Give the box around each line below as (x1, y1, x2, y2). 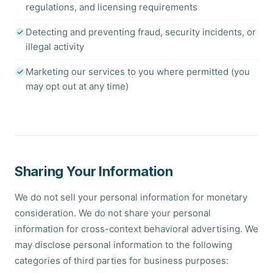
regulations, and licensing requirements (26, 1, 197, 13)
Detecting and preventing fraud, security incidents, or (26, 26, 256, 38)
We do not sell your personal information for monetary (15, 191, 247, 203)
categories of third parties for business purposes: (15, 255, 229, 266)
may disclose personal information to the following (15, 239, 232, 250)
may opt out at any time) (26, 80, 129, 92)
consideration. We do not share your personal (15, 207, 211, 219)
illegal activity (26, 41, 84, 52)
